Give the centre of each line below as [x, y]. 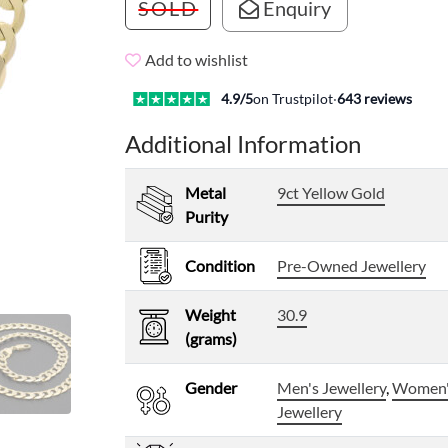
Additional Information [243, 144]
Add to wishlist [197, 60]
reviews [387, 99]
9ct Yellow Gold [331, 193]
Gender [211, 388]
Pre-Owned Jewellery [352, 266]
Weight [211, 315]
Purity [207, 217]
